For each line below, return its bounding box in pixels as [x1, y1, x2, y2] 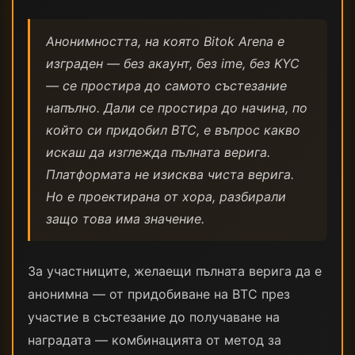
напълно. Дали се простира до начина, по [46, 100, 307, 116]
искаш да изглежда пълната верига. [46, 144, 270, 160]
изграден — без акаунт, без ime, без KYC [46, 55, 300, 71]
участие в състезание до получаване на [28, 309, 280, 325]
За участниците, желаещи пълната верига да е [28, 263, 322, 279]
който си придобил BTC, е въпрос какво [46, 122, 300, 138]
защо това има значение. [46, 211, 204, 227]
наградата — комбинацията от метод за [28, 332, 281, 348]
